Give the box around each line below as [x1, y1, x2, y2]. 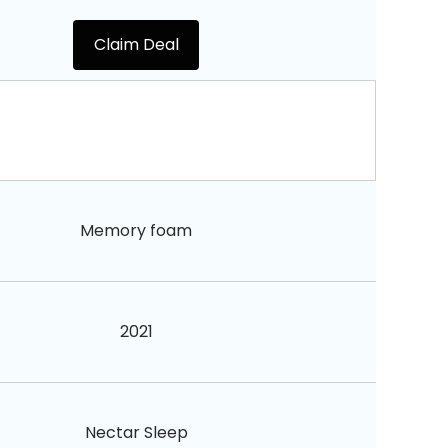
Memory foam [80, 218, 192, 242]
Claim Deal [93, 32, 179, 56]
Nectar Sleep [84, 420, 188, 444]
